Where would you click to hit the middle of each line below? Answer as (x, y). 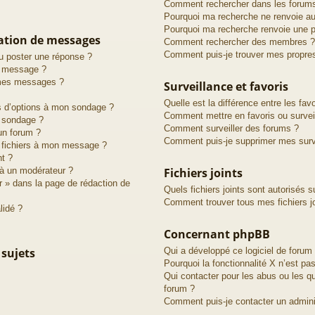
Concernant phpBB (217, 234)
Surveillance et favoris (226, 86)
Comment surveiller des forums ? (231, 128)
